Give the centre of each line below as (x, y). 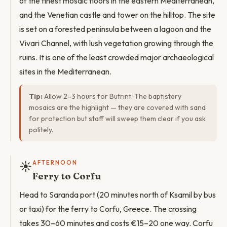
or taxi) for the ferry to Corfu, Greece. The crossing (108, 209)
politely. (41, 130)
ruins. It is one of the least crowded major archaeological (117, 57)
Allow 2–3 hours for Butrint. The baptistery (112, 96)
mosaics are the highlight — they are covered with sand (117, 107)
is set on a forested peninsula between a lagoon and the (115, 29)
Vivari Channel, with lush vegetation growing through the (116, 43)
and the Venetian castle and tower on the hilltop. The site (117, 15)
